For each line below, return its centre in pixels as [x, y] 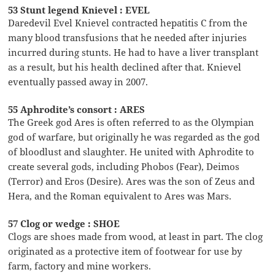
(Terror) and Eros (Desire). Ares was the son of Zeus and [132, 181]
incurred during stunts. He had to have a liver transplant [134, 52]
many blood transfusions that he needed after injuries [128, 37]
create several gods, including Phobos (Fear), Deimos [124, 166]
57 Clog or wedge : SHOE [64, 223]
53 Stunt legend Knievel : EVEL [79, 10]
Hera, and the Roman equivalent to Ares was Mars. [120, 196]
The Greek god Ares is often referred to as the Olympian [131, 122]
